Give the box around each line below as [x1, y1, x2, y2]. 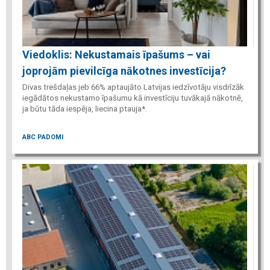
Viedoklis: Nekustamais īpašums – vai [22, 48, 210, 61]
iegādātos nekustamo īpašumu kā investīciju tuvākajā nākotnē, [22, 93, 243, 103]
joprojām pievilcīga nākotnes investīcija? [22, 64, 226, 78]
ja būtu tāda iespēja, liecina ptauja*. [22, 104, 147, 114]
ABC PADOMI [22, 133, 63, 141]
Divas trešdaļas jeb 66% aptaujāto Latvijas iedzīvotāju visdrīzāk [22, 83, 244, 92]
